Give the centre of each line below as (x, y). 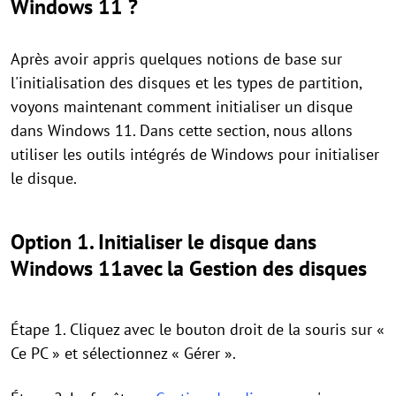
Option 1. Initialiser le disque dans (164, 242)
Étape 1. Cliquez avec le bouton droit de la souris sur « (198, 330)
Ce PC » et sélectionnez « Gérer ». (123, 354)
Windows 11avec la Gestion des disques (189, 269)
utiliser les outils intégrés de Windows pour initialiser (195, 155)
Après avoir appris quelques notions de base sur (176, 59)
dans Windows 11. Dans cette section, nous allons (182, 131)
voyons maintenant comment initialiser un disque (182, 107)
